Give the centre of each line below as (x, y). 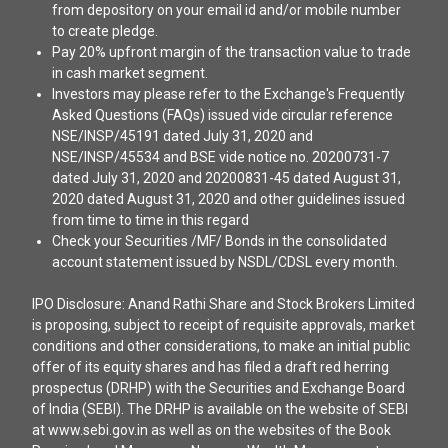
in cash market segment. (130, 72)
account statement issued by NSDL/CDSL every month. (225, 261)
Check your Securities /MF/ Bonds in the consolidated (219, 240)
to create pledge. (105, 30)
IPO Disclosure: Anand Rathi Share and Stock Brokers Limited (223, 303)
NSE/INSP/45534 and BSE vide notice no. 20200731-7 (220, 156)
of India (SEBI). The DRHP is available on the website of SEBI (220, 408)
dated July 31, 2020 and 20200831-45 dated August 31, (226, 177)
